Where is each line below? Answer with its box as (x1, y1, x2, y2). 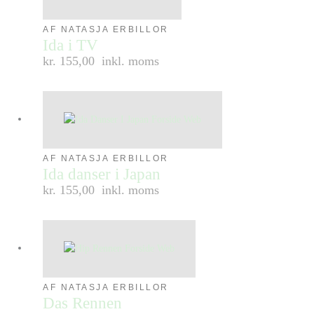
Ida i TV (43, 36, 99, 54)
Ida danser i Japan (43, 165, 161, 183)
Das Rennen (43, 294, 123, 312)
